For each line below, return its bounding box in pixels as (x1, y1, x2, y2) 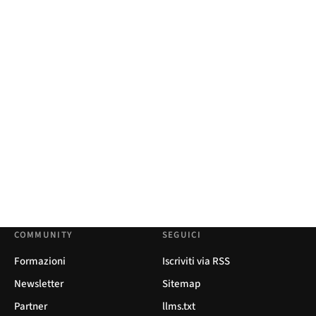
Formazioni (13, 253, 66, 269)
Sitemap (162, 276, 200, 291)
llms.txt (162, 299, 195, 315)
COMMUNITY (13, 228, 73, 241)
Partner (13, 299, 47, 315)
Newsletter (13, 276, 63, 291)
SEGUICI (162, 228, 201, 241)
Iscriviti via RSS (162, 253, 230, 269)
